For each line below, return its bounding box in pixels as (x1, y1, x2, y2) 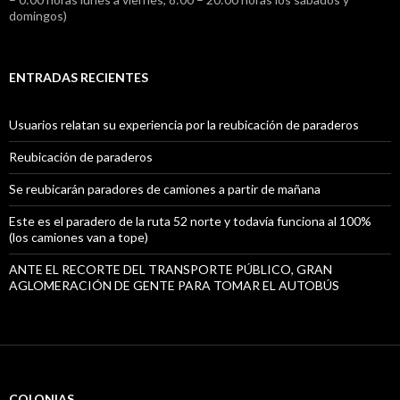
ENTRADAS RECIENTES (9, 70, 148, 86)
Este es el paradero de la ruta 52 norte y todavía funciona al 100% (9, 213, 371, 229)
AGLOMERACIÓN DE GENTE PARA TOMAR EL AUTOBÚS (9, 278, 339, 294)
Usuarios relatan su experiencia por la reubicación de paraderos (9, 117, 359, 133)
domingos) (9, 8, 67, 24)
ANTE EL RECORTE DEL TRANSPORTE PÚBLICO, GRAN (9, 262, 332, 278)
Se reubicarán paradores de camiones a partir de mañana (9, 181, 321, 197)
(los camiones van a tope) (9, 229, 148, 246)
